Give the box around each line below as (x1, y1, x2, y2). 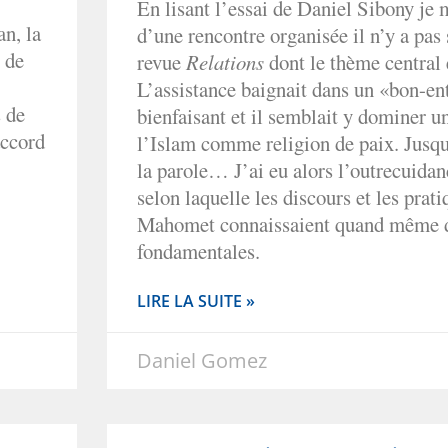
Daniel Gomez (137, 346, 267, 374)
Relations (186, 47, 264, 76)
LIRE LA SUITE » (137, 289, 255, 312)
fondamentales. (137, 236, 260, 265)
